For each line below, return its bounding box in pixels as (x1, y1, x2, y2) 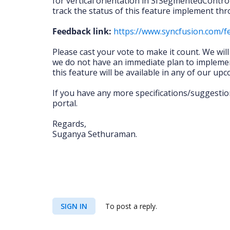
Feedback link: (52, 26, 111, 37)
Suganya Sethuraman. (52, 128, 137, 140)
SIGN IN (61, 201, 87, 211)
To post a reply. (103, 201, 157, 211)
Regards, (52, 118, 86, 129)
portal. (52, 98, 78, 109)
